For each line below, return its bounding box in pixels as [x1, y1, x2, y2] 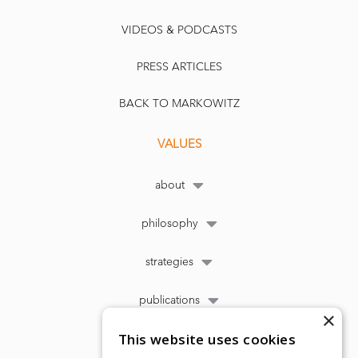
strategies [145, 255, 193, 269]
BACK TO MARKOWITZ [118, 97, 240, 111]
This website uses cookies [118, 330, 296, 348]
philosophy [141, 217, 198, 231]
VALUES [157, 137, 201, 152]
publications [139, 293, 200, 308]
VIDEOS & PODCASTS [121, 23, 237, 38]
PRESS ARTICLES [136, 60, 222, 74]
